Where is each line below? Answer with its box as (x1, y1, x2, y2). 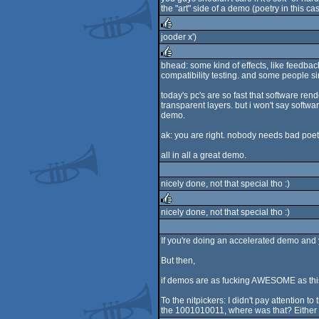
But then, (161, 256, 195, 266)
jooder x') (161, 32, 197, 42)
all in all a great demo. (161, 150, 246, 160)
